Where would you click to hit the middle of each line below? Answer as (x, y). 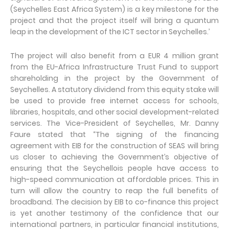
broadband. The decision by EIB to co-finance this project (114, 202)
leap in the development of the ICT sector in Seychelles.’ (110, 32)
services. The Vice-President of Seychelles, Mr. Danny (114, 123)
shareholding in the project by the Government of (114, 78)
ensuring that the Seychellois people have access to (114, 168)
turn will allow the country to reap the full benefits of (114, 191)
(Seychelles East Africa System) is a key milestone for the (114, 9)
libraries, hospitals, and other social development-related (114, 112)
